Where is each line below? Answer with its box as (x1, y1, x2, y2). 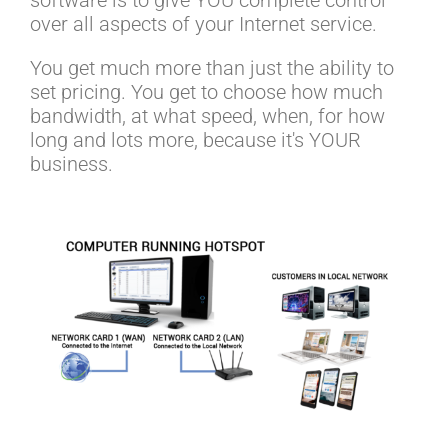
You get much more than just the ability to (30, 55, 394, 80)
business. (30, 151, 113, 176)
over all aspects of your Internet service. (30, 11, 377, 36)
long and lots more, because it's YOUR (30, 127, 361, 152)
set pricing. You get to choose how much (30, 79, 383, 104)
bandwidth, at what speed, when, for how (30, 103, 385, 128)
